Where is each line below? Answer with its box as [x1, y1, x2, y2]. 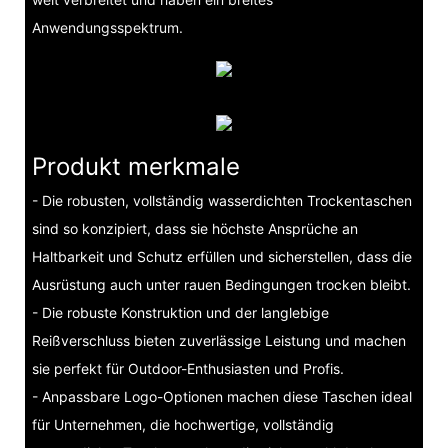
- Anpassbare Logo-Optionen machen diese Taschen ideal [31, 388, 412, 406]
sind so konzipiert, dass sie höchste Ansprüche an [31, 220, 358, 238]
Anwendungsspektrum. [31, 19, 183, 37]
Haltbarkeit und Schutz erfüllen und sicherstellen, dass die [31, 248, 412, 266]
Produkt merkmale [31, 152, 240, 181]
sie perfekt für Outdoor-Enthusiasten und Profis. [31, 360, 344, 378]
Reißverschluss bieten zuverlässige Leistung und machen [31, 332, 406, 350]
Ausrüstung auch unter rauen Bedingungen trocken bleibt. [31, 276, 411, 294]
